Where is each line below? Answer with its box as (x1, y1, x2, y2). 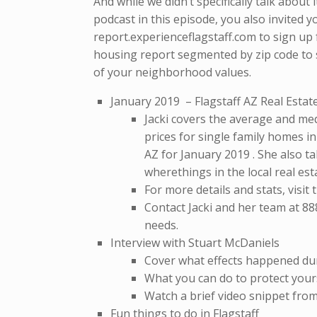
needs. (144, 217, 178, 234)
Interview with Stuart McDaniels (110, 235, 279, 251)
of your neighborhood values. (93, 64, 251, 81)
